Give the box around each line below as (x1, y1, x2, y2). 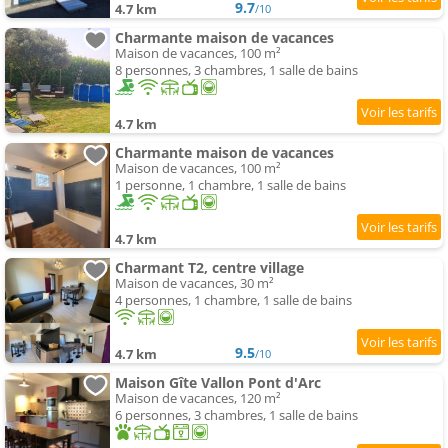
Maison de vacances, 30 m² (115, 274, 274, 293)
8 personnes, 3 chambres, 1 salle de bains (115, 61, 358, 80)
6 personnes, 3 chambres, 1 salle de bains (115, 406, 358, 425)
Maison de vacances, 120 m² (115, 389, 281, 408)
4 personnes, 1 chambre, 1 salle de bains (115, 291, 352, 310)
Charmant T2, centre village (115, 258, 304, 278)
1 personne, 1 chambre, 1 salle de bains (115, 176, 346, 195)
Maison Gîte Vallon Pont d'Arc (115, 373, 321, 393)
